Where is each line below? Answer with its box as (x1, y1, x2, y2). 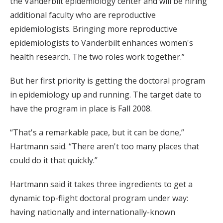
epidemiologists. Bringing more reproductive (10, 23, 177, 35)
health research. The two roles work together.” (10, 51, 185, 63)
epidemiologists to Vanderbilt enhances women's (10, 37, 193, 49)
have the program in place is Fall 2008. (10, 103, 152, 114)
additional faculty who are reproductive (10, 9, 156, 21)
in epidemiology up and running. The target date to (10, 89, 202, 101)
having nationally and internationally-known (10, 207, 175, 218)
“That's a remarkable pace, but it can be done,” (10, 127, 184, 138)
